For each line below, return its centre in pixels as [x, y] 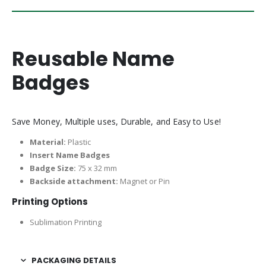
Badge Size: [53, 168]
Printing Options [50, 202]
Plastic [78, 142]
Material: [47, 142]
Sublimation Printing [65, 222]
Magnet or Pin [145, 181]
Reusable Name [93, 59]
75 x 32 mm [97, 168]
